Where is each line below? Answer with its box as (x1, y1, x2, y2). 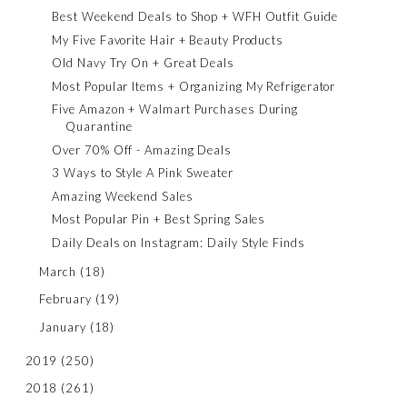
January (39, 319, 86, 334)
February (39, 292, 92, 307)
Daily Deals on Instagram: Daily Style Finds (52, 234, 305, 250)
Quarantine (65, 119, 133, 134)
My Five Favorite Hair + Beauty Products (52, 32, 283, 47)
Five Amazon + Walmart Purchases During (52, 102, 299, 117)
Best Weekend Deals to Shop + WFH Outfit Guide (52, 9, 338, 25)
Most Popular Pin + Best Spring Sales (52, 212, 266, 227)
